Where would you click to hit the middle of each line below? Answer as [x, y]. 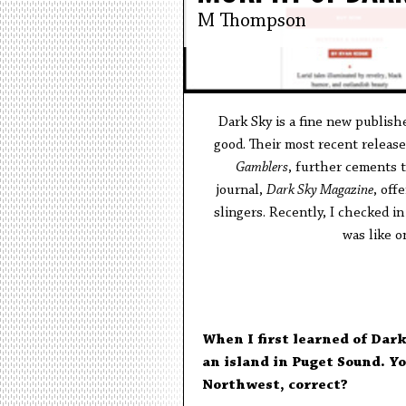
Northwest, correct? [275, 385]
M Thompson [251, 22]
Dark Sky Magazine [319, 190]
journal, [241, 190]
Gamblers [262, 168]
